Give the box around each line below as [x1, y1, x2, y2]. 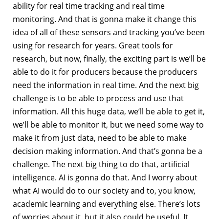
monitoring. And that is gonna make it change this [13, 13, 197, 24]
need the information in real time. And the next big [13, 79, 199, 90]
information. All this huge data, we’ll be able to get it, [13, 106, 205, 117]
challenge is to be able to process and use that [13, 92, 184, 104]
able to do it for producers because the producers [13, 66, 197, 77]
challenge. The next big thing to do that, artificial [13, 158, 190, 170]
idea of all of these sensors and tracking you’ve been [13, 26, 205, 38]
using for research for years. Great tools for [13, 40, 173, 51]
